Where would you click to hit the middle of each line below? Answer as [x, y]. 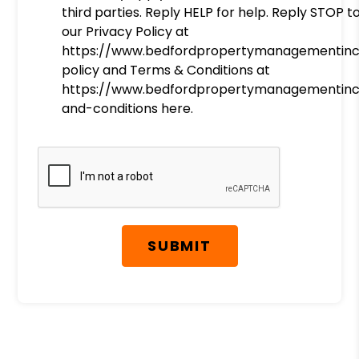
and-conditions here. [128, 109]
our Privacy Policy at [126, 32]
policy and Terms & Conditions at [166, 70]
